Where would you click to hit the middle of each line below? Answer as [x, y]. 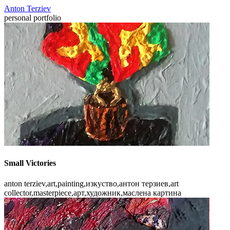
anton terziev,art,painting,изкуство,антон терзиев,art [91, 183]
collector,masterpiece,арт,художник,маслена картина [93, 193]
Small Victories [30, 163]
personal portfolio [33, 18]
